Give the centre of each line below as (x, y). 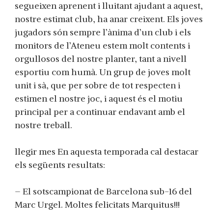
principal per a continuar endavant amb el (100, 112)
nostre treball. (43, 125)
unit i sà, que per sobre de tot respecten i (97, 85)
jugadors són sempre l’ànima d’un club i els (103, 32)
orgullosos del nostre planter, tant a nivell (101, 59)
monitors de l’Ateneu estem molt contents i (102, 45)
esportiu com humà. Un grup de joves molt (103, 72)
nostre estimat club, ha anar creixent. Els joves (109, 19)
